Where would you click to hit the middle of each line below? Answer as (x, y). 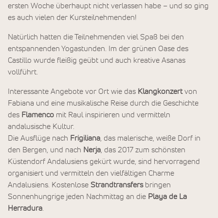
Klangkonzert (161, 92)
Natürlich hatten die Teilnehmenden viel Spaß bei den (96, 37)
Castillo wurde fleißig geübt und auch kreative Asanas (97, 60)
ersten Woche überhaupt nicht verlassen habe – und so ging (108, 6)
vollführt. (23, 72)
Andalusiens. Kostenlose (49, 185)
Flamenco (39, 115)
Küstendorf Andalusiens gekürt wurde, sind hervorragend (104, 162)
